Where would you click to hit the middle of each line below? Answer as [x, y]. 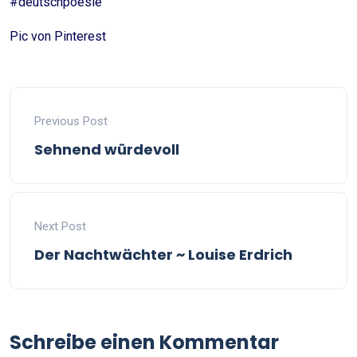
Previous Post [71, 121]
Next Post [60, 226]
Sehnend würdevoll [107, 149]
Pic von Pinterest [58, 36]
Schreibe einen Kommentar [144, 342]
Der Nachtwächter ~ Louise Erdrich [163, 255]
